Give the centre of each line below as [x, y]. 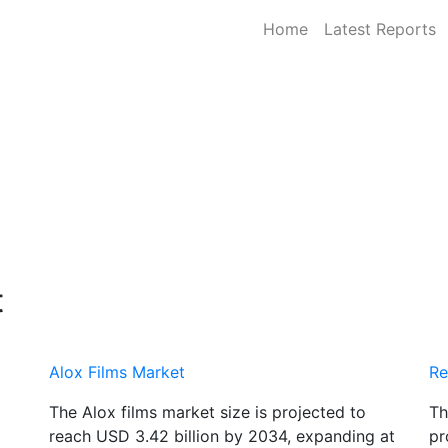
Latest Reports [380, 28]
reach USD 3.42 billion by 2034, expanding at [222, 435]
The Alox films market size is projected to [207, 411]
